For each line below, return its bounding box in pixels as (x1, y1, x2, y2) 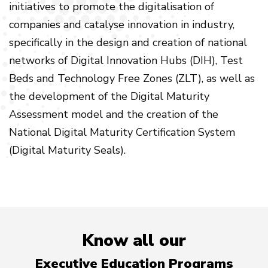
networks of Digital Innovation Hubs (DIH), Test (9, 53, 243, 68)
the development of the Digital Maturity (9, 89, 209, 103)
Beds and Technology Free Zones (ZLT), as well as (9, 71, 255, 86)
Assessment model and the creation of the (9, 107, 218, 121)
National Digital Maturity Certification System (9, 125, 235, 139)
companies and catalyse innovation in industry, (9, 17, 234, 32)
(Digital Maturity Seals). (9, 143, 126, 157)
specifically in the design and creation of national (9, 35, 247, 50)
